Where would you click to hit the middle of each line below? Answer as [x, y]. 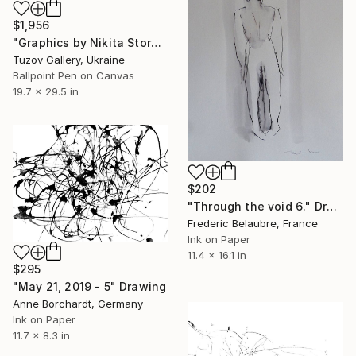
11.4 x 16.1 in [217, 255]
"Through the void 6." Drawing [331, 207]
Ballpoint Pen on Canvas [74, 76]
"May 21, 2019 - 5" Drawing [90, 286]
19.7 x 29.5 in [46, 92]
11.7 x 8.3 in [41, 335]
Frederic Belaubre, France [253, 224]
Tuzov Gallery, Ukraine [69, 60]
